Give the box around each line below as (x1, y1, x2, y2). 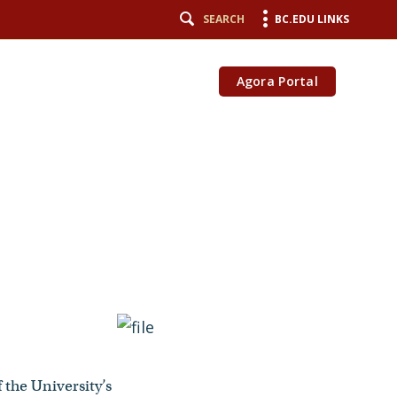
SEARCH (203, 12, 245, 27)
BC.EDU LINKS (275, 12, 349, 27)
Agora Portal (236, 73, 318, 90)
